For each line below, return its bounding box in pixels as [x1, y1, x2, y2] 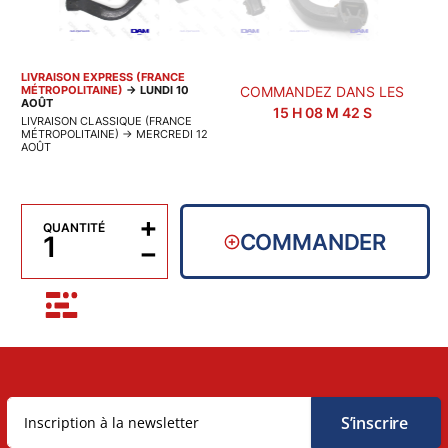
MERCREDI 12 [135, 127, 208, 142]
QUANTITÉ [42, 220, 105, 236]
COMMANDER [239, 228, 387, 255]
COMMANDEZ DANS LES [240, 83, 405, 101]
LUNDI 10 [139, 83, 189, 98]
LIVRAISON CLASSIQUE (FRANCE [20, 114, 192, 129]
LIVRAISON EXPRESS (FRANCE [20, 70, 185, 85]
